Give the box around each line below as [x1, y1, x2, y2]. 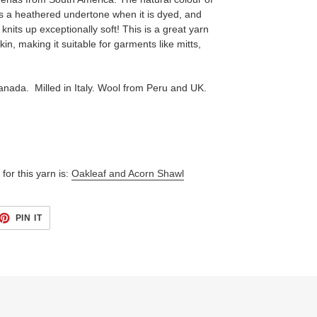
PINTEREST [42, 228, 96, 238]
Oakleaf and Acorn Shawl [71, 168, 184, 180]
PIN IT [15, 213, 43, 224]
